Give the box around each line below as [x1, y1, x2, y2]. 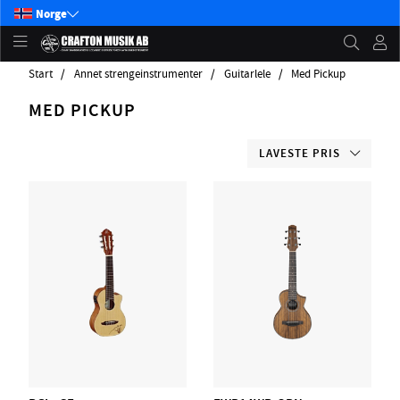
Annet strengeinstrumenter [73, 67, 203, 81]
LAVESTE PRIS [259, 146, 340, 162]
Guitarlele [223, 67, 271, 81]
